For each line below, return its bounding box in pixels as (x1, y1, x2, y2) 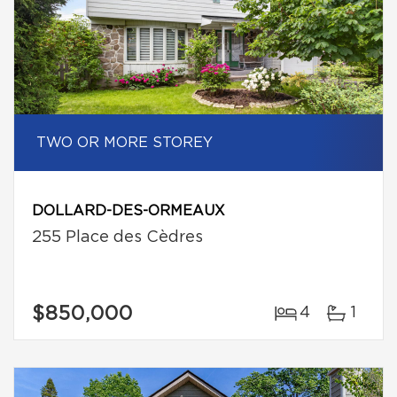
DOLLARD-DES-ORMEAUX (32, 204, 225, 218)
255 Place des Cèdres (32, 230, 203, 245)
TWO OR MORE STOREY (36, 136, 213, 150)
